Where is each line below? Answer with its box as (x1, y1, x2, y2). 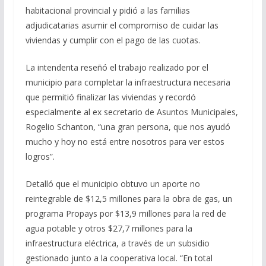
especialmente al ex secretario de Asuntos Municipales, (25, 106, 238, 118)
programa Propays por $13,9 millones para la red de (25, 207, 226, 219)
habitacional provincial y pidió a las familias (25, 4, 190, 16)
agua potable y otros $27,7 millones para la (25, 222, 192, 234)
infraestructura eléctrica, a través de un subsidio (25, 237, 210, 249)
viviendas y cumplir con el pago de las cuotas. (25, 34, 200, 46)
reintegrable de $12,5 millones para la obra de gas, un (25, 192, 232, 204)
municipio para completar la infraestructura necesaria (25, 76, 230, 88)
